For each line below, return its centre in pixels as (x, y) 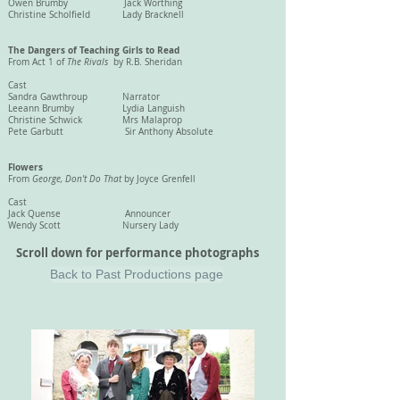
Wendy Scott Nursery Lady (93, 225)
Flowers (25, 167)
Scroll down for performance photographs (137, 253)
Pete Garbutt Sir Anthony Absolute (111, 132)
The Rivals (89, 62)
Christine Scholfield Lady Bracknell (96, 15)
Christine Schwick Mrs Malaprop (95, 120)
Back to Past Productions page (137, 274)
